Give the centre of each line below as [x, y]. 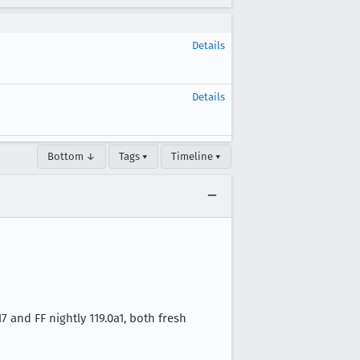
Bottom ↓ [72, 156]
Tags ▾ [133, 156]
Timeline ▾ [196, 156]
